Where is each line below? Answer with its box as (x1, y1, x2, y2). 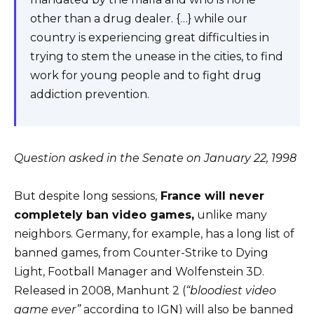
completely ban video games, (14, 208, 194, 222)
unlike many (194, 208, 267, 222)
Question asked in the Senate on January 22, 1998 (14, 151, 296, 165)
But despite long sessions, (14, 189, 157, 203)
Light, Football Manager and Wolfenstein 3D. (14, 265, 264, 279)
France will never (157, 189, 264, 203)
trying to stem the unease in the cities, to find (30, 50, 283, 64)
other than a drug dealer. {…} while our (30, 12, 247, 26)
